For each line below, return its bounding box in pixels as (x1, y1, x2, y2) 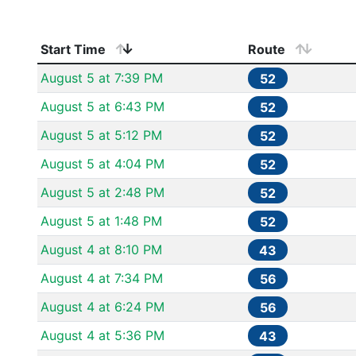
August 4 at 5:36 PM (41, 327, 164, 343)
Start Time (41, 41, 106, 57)
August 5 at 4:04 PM (41, 156, 164, 172)
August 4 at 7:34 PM (41, 270, 163, 286)
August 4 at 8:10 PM (41, 242, 162, 257)
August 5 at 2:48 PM (41, 184, 164, 200)
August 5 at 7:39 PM (41, 70, 163, 86)
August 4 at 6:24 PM (41, 299, 164, 315)
